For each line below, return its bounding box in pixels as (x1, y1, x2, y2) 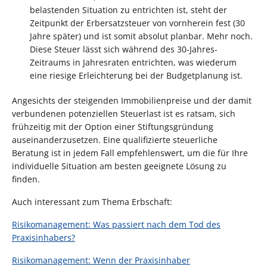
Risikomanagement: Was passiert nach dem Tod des (12, 218, 221, 230)
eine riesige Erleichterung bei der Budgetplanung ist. (30, 69, 243, 81)
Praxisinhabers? (12, 231, 75, 243)
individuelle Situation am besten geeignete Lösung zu (12, 160, 226, 172)
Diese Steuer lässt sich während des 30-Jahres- (30, 43, 218, 55)
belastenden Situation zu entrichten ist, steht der (30, 4, 227, 15)
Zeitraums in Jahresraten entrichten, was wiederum (30, 56, 237, 68)
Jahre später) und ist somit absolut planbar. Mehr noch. (30, 30, 253, 42)
